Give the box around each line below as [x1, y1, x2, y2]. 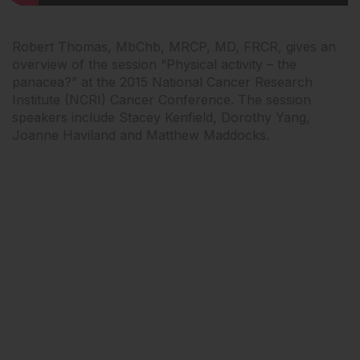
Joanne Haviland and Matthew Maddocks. [12, 127, 269, 144]
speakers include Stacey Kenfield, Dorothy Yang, [12, 109, 310, 126]
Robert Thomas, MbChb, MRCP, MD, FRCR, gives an [12, 39, 336, 55]
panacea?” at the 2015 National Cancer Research [12, 74, 313, 91]
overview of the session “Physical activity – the [12, 56, 297, 73]
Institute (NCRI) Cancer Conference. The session [12, 92, 311, 108]
